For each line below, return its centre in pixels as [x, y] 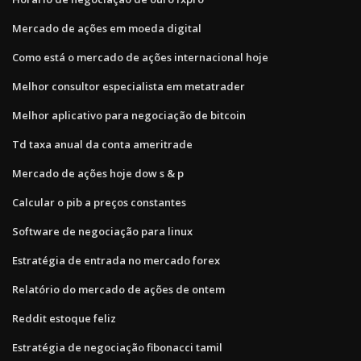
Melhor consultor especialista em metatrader [129, 86]
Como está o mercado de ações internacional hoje [140, 57]
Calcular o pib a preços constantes [99, 202]
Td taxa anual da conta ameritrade [102, 144]
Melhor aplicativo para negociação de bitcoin [129, 115]
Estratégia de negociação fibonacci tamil [117, 347]
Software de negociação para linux [102, 231]
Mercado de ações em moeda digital [107, 28]
